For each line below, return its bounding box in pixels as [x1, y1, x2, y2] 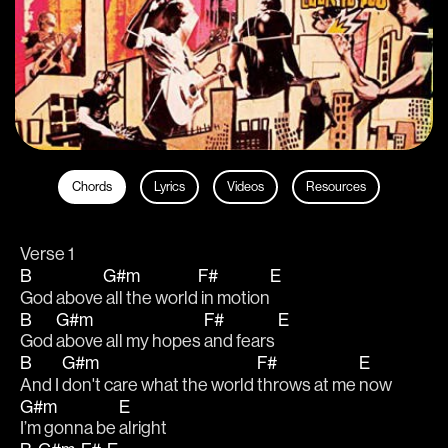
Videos [226, 179, 264, 194]
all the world [103, 287, 198, 308]
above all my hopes [56, 331, 204, 352]
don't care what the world [62, 374, 257, 395]
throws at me [257, 374, 359, 395]
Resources [305, 179, 366, 194]
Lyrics [153, 179, 185, 194]
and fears [204, 331, 278, 352]
